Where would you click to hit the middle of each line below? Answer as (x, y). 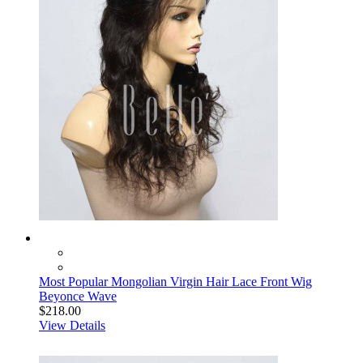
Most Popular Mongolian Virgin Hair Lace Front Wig (175, 282)
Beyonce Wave (78, 296)
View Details (72, 325)
